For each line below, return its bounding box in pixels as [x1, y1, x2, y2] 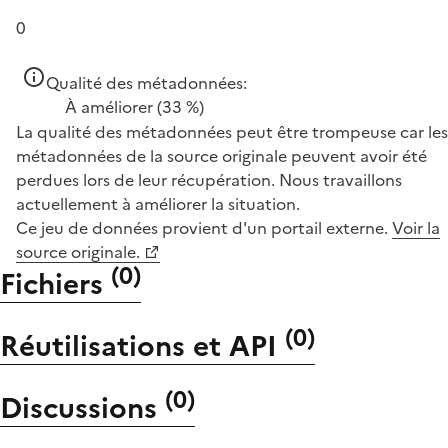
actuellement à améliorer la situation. [16, 191, 300, 216]
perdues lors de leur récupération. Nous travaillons [16, 167, 402, 192]
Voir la [392, 215, 440, 240]
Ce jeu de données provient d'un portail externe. [16, 215, 392, 240]
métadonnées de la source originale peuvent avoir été [16, 143, 427, 168]
